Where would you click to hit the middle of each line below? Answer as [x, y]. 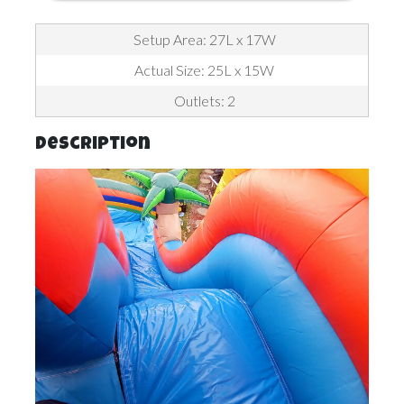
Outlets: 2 [204, 100]
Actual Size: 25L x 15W [204, 69]
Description [93, 145]
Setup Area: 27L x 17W [204, 39]
